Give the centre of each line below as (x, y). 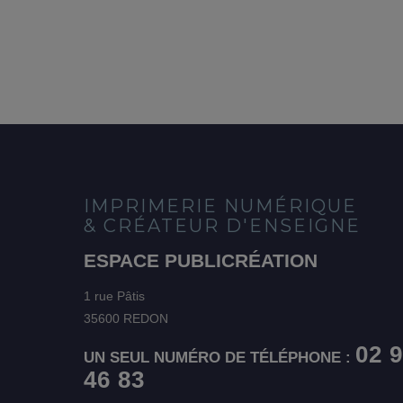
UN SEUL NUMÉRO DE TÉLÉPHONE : (220, 357)
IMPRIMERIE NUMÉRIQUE (221, 206)
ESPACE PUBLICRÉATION (201, 260)
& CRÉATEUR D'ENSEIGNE (223, 225)
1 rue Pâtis (115, 296)
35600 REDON (126, 318)
